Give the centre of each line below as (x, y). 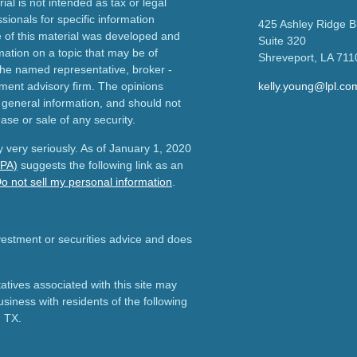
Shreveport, (288, 57)
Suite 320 (282, 41)
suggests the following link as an (100, 165)
